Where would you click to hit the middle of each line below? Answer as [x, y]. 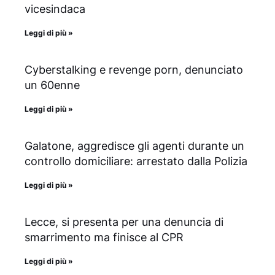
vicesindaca [55, 9]
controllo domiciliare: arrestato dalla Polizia [136, 161]
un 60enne [52, 85]
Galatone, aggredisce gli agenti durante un [134, 146]
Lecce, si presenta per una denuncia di [124, 222]
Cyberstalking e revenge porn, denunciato [134, 70]
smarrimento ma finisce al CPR [104, 238]
